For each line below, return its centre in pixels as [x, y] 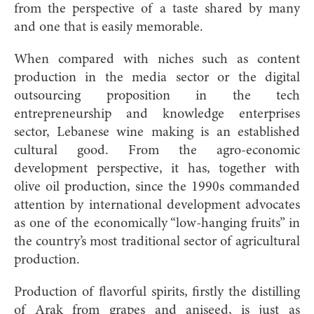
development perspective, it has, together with [157, 169]
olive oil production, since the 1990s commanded [157, 187]
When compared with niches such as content [157, 59]
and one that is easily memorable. [109, 27]
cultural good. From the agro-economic [157, 150]
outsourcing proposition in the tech [157, 96]
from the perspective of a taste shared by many [157, 9]
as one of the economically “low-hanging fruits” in [157, 223]
